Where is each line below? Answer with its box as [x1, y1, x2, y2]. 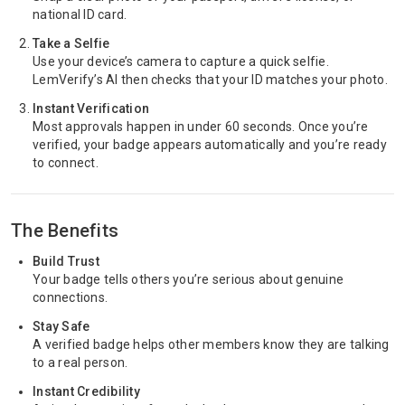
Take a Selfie [33, 36, 110, 51]
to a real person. [33, 355, 128, 370]
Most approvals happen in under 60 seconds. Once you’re [33, 119, 369, 134]
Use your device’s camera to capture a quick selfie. [33, 54, 329, 69]
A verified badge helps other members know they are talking [33, 337, 390, 352]
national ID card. [33, 7, 127, 22]
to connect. [33, 155, 99, 170]
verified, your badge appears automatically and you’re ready [33, 137, 387, 152]
